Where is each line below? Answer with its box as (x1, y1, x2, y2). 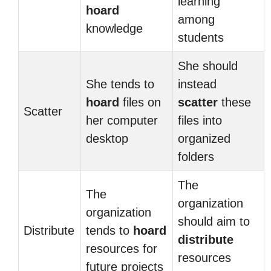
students (178, 31, 224, 44)
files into (178, 114, 222, 127)
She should (178, 59, 238, 73)
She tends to (86, 77, 154, 91)
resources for (86, 242, 157, 255)
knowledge (86, 22, 143, 35)
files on (119, 96, 161, 109)
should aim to (178, 215, 250, 228)
